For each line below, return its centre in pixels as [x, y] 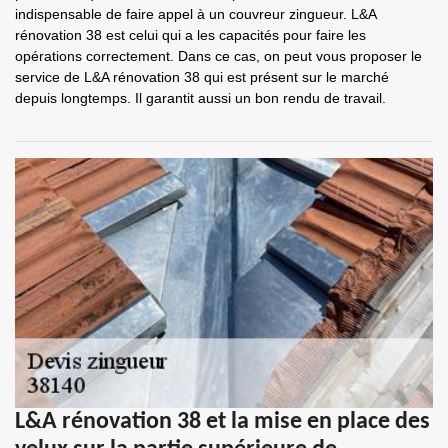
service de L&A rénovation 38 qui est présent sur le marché [202, 77]
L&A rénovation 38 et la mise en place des [222, 422]
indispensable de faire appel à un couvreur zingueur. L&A [195, 14]
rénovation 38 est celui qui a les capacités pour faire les [190, 35]
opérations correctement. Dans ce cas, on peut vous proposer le [218, 56]
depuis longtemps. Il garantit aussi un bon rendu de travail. [200, 98]
